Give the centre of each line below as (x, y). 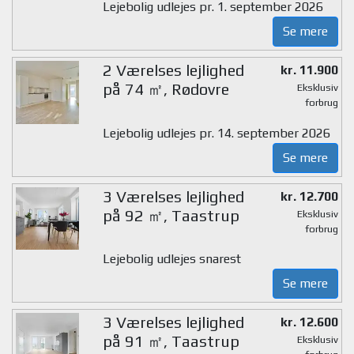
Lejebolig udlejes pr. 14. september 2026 (216, 133)
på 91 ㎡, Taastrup (171, 341)
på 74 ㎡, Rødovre (166, 89)
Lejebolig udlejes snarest (171, 259)
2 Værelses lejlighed (173, 70)
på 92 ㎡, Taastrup (171, 215)
